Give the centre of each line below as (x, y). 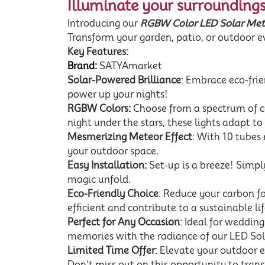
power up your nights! (118, 94)
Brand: (83, 66)
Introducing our (104, 23)
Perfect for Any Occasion (124, 222)
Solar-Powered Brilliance (124, 80)
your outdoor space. (113, 151)
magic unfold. (99, 179)
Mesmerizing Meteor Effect (130, 137)
